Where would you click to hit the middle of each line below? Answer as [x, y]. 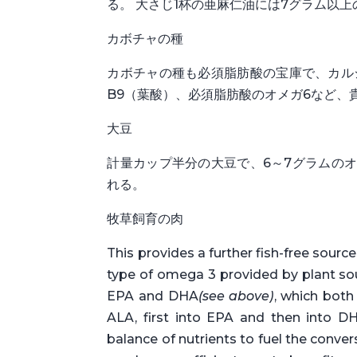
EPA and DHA [153, 296]
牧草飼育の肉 [145, 218]
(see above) [236, 296]
